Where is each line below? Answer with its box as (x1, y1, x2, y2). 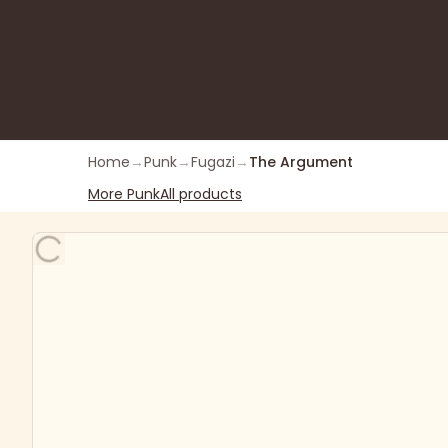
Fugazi (191, 152, 235, 172)
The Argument (249, 152, 353, 172)
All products (160, 184, 242, 204)
